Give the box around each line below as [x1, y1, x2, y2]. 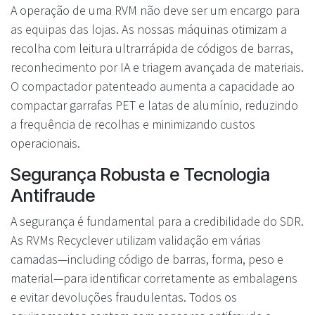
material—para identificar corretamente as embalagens [11, 270, 297, 287]
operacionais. [11, 135, 80, 152]
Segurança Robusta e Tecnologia [11, 164, 270, 186]
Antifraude [11, 185, 95, 207]
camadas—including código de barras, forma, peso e [11, 251, 283, 268]
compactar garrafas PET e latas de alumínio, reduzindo [11, 97, 298, 114]
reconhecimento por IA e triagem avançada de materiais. [11, 59, 304, 76]
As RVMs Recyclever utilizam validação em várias [11, 232, 261, 249]
